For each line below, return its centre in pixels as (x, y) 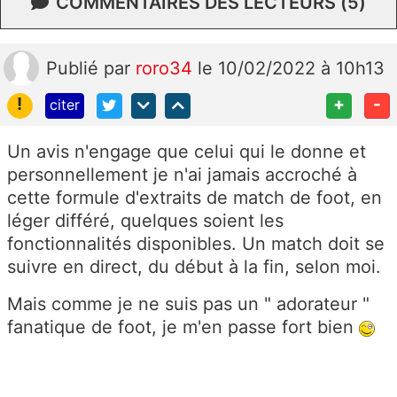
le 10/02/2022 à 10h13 (291, 69)
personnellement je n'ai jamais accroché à (182, 175)
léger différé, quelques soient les (145, 221)
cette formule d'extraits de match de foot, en (195, 198)
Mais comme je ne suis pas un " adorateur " (188, 304)
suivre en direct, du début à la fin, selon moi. (194, 267)
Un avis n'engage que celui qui (139, 152)
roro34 (167, 69)
